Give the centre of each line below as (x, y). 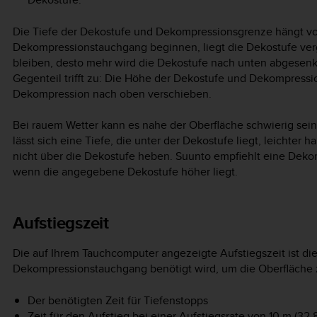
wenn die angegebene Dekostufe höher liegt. (125, 172)
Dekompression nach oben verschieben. (112, 93)
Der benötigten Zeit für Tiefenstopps (117, 300)
